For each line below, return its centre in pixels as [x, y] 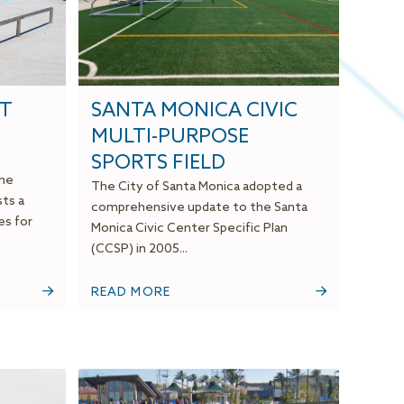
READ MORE [131, 293]
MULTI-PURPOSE [170, 138]
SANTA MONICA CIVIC [194, 111]
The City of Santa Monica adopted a [196, 188]
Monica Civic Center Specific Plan [189, 229]
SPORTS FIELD [158, 164]
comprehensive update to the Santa [199, 208]
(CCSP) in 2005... [139, 250]
